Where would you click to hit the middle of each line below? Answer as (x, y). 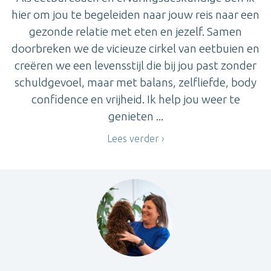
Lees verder (133, 139)
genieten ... (135, 116)
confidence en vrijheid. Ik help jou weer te (135, 99)
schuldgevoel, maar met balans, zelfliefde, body (135, 82)
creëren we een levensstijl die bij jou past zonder (135, 65)
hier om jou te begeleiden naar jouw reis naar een (135, 14)
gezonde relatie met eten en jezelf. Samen (135, 31)
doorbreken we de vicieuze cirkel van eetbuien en (135, 48)
